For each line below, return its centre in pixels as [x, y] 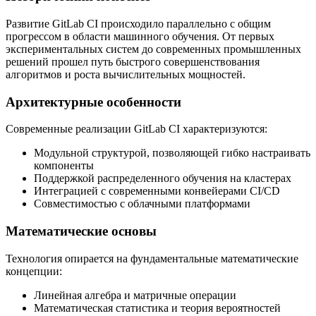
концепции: [34, 271]
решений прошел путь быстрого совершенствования [133, 61]
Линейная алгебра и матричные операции [135, 295]
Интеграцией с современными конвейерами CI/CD [157, 191]
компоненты [64, 166]
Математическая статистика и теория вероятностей [157, 308]
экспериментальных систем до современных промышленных [153, 49]
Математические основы [81, 231]
